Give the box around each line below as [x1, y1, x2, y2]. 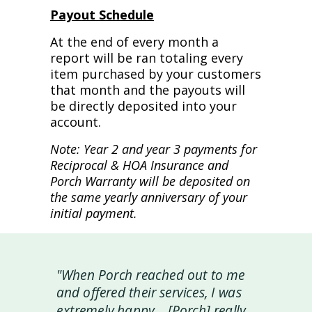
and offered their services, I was [56, 283, 242, 302]
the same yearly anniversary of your [50, 189, 247, 205]
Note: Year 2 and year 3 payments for [50, 141, 257, 157]
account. [50, 114, 104, 130]
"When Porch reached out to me [56, 265, 245, 284]
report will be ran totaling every [50, 49, 243, 66]
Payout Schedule [50, 6, 154, 23]
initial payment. [50, 205, 141, 221]
